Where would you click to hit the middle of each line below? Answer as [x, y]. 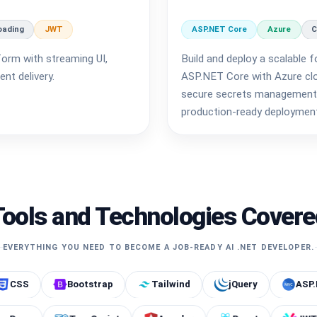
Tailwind [115, 284]
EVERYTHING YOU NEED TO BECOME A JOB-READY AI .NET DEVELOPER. [158, 247]
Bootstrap [34, 284]
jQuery [187, 284]
